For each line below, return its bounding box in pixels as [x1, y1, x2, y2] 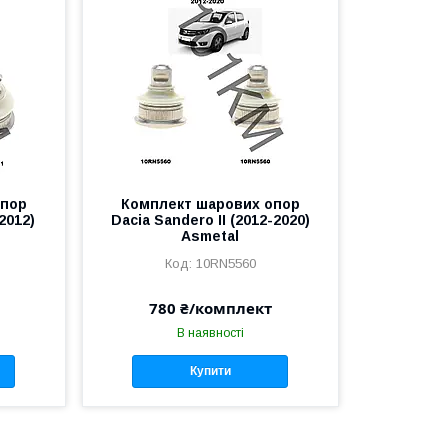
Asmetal [181, 227, 240, 244]
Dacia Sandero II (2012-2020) [110, 211, 310, 228]
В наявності [176, 325, 244, 340]
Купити [189, 364, 231, 379]
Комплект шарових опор [120, 195, 300, 212]
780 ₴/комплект [148, 297, 272, 318]
